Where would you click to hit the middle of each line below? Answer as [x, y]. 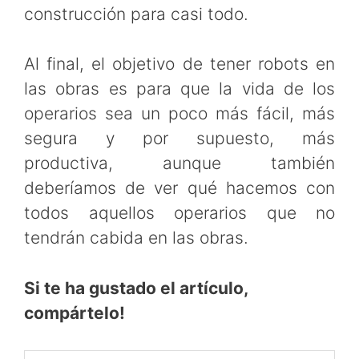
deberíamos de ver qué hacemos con [179, 188]
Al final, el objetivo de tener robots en [179, 64]
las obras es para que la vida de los [179, 89]
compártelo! [75, 313]
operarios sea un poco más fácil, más [179, 114]
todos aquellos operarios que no [179, 213]
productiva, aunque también [179, 163]
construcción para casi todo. [136, 14]
